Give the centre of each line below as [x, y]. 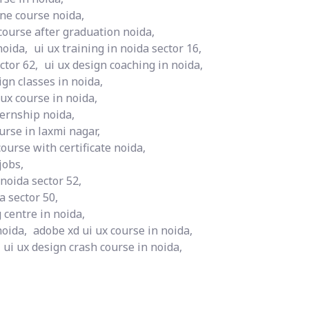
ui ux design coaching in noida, [123, 65]
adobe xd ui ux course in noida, [113, 230]
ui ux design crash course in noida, [93, 247]
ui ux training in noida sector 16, [118, 48]
